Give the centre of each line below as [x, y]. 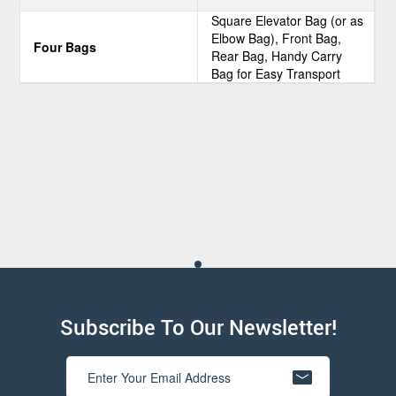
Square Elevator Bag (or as [287, 20]
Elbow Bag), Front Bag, [276, 38]
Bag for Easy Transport [275, 73]
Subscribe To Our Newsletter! [198, 328]
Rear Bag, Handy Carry [276, 55]
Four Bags [65, 46]
